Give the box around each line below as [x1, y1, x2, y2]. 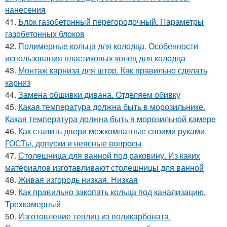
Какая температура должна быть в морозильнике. [18, 101, 205, 112]
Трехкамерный [5, 198, 61, 210]
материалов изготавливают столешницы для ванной [5, 162, 204, 173]
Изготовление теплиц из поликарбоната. [18, 210, 171, 222]
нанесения [5, 4, 46, 15]
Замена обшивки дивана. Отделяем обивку [18, 89, 180, 100]
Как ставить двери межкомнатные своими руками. [18, 125, 207, 137]
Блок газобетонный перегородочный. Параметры [18, 16, 204, 27]
